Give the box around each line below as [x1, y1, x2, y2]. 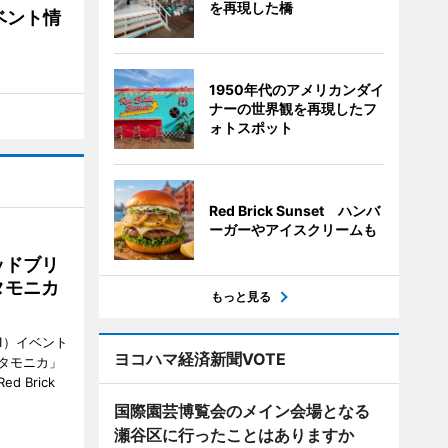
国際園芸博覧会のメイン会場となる [113, 401, 370, 421]
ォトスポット [208, 119, 293, 136]
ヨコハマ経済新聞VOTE [113, 349, 286, 369]
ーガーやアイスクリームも [208, 221, 377, 238]
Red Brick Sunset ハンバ [208, 202, 380, 219]
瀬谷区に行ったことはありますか [113, 425, 354, 445]
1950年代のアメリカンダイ [208, 81, 384, 98]
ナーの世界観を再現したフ [208, 100, 377, 117]
